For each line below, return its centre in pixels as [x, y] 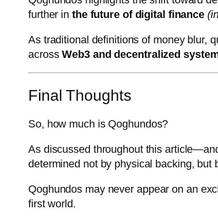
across [45, 54]
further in [50, 14]
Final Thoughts [80, 95]
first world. [52, 204]
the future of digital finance [138, 14]
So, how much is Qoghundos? [98, 124]
